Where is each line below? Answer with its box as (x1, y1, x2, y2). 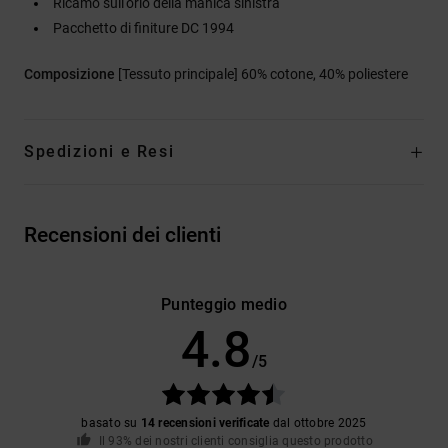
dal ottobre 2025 (269, 415, 367, 430)
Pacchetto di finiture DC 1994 (53, 19, 234, 36)
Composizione (24, 65, 118, 82)
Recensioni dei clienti (24, 222, 221, 247)
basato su (81, 415, 141, 430)
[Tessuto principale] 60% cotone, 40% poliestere (118, 65, 408, 82)
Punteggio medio (161, 294, 287, 314)
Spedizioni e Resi (24, 141, 175, 161)
